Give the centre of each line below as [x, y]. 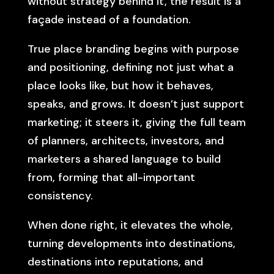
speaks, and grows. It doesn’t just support [135, 104]
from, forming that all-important [111, 177]
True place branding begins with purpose [133, 49]
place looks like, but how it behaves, [120, 86]
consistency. [60, 196]
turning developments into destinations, [131, 243]
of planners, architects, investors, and [125, 141]
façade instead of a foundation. [109, 20]
